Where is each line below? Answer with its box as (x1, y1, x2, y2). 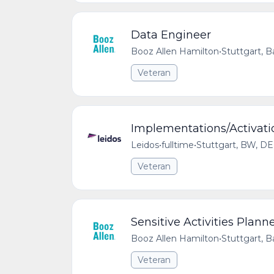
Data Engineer (131, 28, 211, 42)
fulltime (161, 139, 194, 150)
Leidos (131, 139, 159, 150)
